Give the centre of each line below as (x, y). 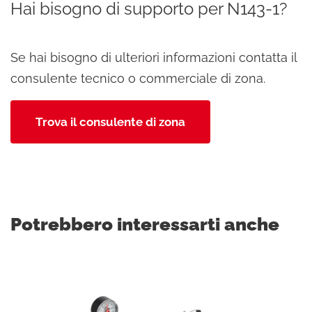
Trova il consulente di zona (110, 122)
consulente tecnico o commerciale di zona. (138, 78)
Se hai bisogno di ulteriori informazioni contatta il (154, 57)
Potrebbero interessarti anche (145, 224)
